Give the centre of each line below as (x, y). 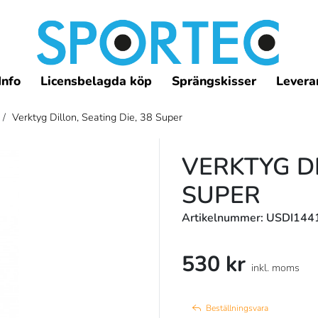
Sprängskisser (214, 81)
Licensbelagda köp (97, 81)
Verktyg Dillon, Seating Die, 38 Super (97, 117)
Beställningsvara (237, 308)
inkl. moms (275, 267)
